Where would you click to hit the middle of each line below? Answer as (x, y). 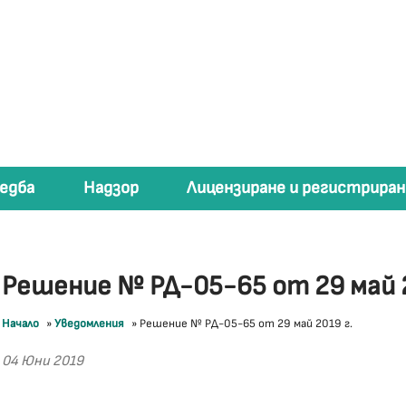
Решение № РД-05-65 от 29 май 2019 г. (245, 324)
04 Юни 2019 (43, 361)
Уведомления (90, 324)
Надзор (111, 188)
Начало (21, 324)
